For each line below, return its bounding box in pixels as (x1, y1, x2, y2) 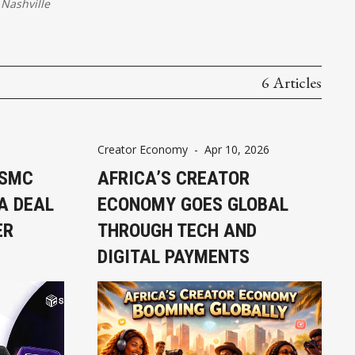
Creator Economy (97, 141, 188, 157)
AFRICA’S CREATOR (97, 166, 250, 189)
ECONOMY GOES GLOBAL (97, 193, 288, 216)
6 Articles (261, 71, 322, 93)
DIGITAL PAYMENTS (97, 245, 250, 268)
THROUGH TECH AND (97, 219, 257, 242)
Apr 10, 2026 (204, 141, 269, 157)
